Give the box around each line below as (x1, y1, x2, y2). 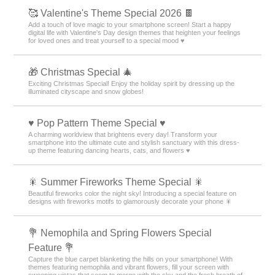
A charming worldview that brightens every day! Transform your (28, 130, 218, 138)
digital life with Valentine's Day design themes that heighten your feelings (28, 28, 241, 36)
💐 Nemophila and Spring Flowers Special (28, 227, 212, 238)
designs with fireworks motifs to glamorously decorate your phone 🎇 (28, 197, 233, 205)
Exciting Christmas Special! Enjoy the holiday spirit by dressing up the (28, 79, 235, 87)
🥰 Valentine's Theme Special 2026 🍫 (28, 7, 195, 18)
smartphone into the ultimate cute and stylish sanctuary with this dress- (28, 138, 240, 146)
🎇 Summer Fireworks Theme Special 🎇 (28, 176, 204, 187)
